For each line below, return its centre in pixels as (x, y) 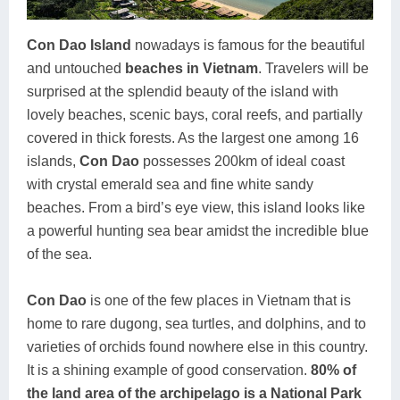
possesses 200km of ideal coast (242, 161)
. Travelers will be (313, 68)
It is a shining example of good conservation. (169, 370)
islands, (53, 161)
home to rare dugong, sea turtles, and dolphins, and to (196, 323)
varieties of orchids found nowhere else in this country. (197, 346)
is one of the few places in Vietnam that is (219, 300)
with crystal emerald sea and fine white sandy (170, 184)
